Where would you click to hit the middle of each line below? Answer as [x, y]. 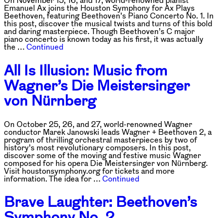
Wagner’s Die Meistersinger [97, 85]
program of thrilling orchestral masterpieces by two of [100, 139]
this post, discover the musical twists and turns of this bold [108, 23]
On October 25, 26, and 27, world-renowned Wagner [98, 124]
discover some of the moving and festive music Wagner [102, 155]
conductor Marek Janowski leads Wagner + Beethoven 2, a [108, 132]
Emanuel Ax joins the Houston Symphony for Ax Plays [99, 8]
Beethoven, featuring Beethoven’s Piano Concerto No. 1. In [109, 15]
